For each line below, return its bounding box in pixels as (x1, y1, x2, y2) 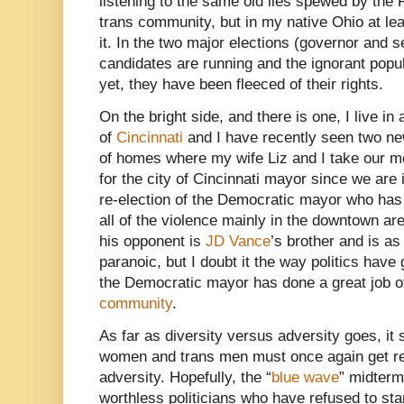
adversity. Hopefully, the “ (99, 369, 271, 387)
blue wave (271, 369, 339, 387)
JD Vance (206, 233, 271, 251)
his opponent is (99, 233, 206, 251)
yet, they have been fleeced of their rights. (99, 76, 383, 94)
